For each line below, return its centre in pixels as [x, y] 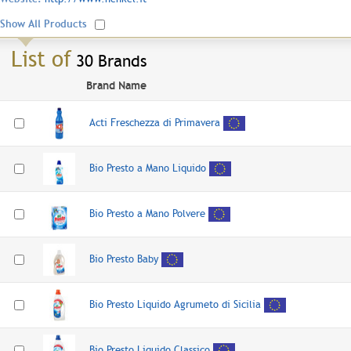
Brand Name [116, 85]
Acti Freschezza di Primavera [155, 122]
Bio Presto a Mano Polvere [147, 213]
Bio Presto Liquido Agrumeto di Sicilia [175, 304]
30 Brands [109, 61]
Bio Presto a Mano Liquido [148, 168]
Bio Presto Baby [124, 259]
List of [41, 59]
